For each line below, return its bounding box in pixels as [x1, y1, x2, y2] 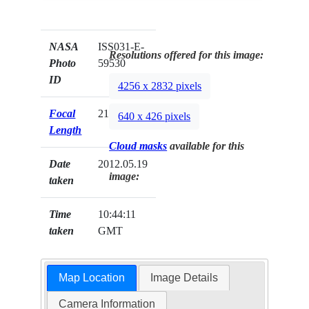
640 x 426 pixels [118, 110, 191, 123]
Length [49, 124, 82, 137]
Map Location [58, 272, 125, 284]
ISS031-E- [98, 41, 145, 53]
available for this [167, 140, 245, 152]
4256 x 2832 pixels [118, 80, 202, 92]
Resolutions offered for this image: [109, 49, 264, 61]
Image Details [150, 272, 219, 284]
